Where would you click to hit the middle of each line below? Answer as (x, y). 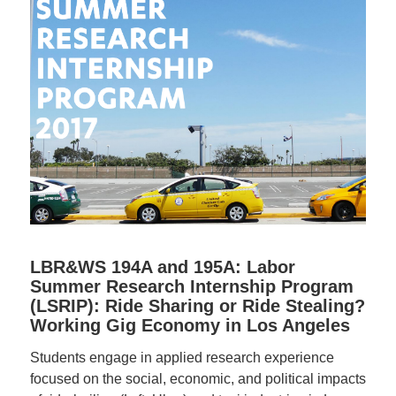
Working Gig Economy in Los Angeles (190, 326)
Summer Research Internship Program (191, 287)
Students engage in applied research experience (182, 357)
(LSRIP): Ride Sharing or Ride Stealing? (197, 306)
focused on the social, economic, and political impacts (198, 378)
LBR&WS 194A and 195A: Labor (162, 267)
